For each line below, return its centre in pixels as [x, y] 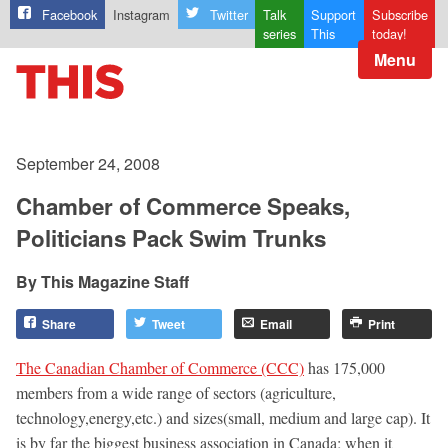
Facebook [70, 15]
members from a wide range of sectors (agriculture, [176, 392]
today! [389, 34]
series [279, 34]
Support [334, 15]
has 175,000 [344, 367]
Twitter [228, 15]
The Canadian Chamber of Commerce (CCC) [160, 367]
